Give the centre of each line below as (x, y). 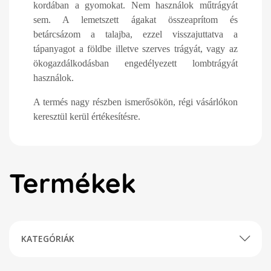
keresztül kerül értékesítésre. (87, 116)
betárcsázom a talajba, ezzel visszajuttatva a (135, 34)
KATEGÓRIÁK (48, 239)
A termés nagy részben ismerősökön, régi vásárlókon (135, 102)
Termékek (73, 183)
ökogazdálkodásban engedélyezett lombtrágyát (135, 63)
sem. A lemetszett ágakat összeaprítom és (135, 20)
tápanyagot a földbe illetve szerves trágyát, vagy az (135, 49)
